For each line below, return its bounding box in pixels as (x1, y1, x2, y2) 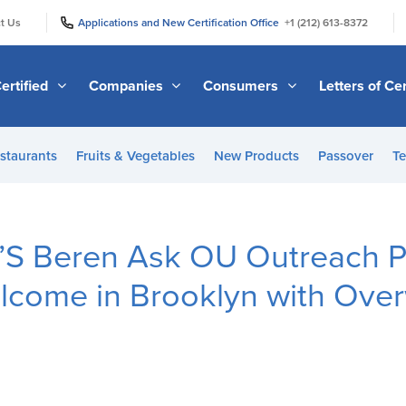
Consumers (203, 76, 283, 95)
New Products (213, 148, 299, 164)
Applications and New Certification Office (78, 15, 285, 29)
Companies (88, 76, 167, 95)
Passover (317, 148, 373, 164)
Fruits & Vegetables (75, 148, 195, 164)
